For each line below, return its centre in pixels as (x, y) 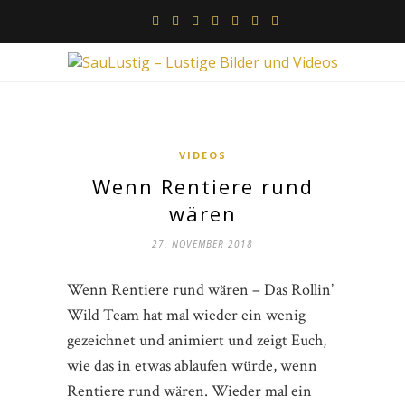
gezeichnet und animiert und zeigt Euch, (197, 340)
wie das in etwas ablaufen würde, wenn (192, 366)
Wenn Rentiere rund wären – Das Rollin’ (200, 290)
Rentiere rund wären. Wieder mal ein (189, 391)
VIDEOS (202, 155)
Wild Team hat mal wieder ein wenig (186, 315)
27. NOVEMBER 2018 (202, 244)
